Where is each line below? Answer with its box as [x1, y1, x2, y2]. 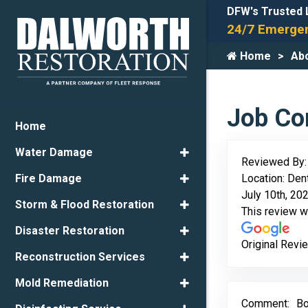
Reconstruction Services [15, 250, 145, 264]
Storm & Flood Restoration [15, 198, 154, 212]
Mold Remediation [15, 276, 109, 290]
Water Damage [15, 146, 93, 159]
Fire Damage [15, 172, 82, 186]
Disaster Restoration [15, 224, 124, 238]
